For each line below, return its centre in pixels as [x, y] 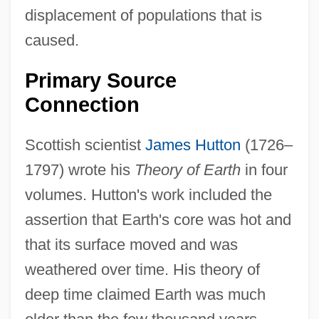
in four [264, 170]
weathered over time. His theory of [142, 270]
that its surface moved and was [131, 245]
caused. [52, 41]
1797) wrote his [79, 170]
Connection [82, 105]
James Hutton [193, 145]
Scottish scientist [85, 145]
